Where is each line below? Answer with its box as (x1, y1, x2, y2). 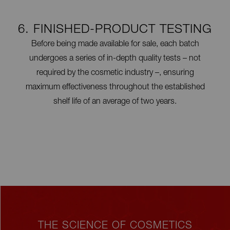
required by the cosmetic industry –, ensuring (36, 69, 194, 78)
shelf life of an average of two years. (53, 98, 177, 106)
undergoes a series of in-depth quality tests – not (29, 54, 201, 63)
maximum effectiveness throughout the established (25, 83, 205, 92)
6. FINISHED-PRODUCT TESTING (18, 24, 212, 36)
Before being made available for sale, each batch (31, 40, 199, 49)
